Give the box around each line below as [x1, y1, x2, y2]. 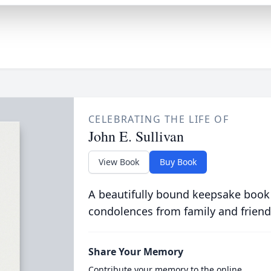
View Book [98, 156, 139, 168]
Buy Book [159, 156, 197, 168]
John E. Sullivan [88, 126, 184, 146]
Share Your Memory [88, 245, 183, 258]
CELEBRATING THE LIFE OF [88, 113, 229, 126]
